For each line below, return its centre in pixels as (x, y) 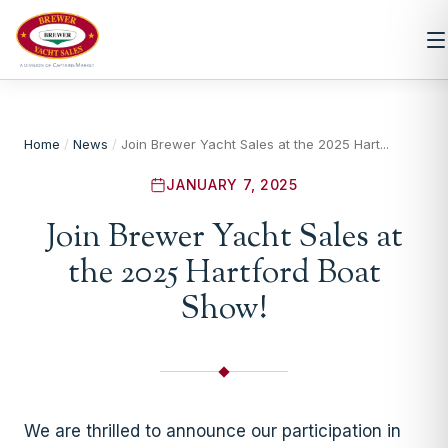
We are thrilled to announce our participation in (212, 430)
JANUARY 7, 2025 (232, 184)
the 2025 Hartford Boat (224, 273)
